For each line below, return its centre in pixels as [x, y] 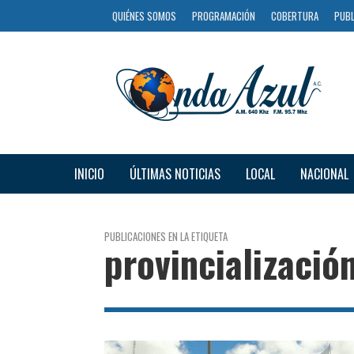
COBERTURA [295, 16]
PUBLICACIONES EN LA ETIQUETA [166, 236]
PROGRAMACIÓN [224, 16]
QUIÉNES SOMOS [144, 16]
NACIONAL [324, 173]
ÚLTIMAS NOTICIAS [175, 173]
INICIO [89, 173]
